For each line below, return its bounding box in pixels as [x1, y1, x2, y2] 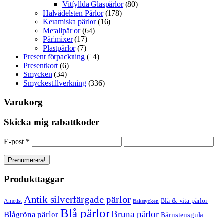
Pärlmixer [43, 35, 73, 44]
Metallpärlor [43, 26, 80, 35]
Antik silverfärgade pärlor [24, 194, 131, 206]
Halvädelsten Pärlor [43, 9, 103, 18]
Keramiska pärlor [43, 18, 96, 26]
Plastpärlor [43, 44, 75, 53]
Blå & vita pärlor [161, 197, 208, 205]
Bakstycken [133, 199, 159, 204]
